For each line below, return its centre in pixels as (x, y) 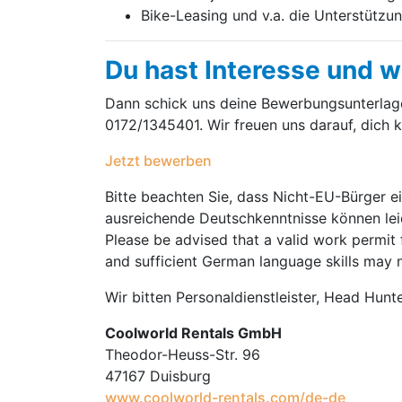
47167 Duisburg (158, 376)
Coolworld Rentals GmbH (193, 333)
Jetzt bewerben (158, 161)
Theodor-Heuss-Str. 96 (183, 354)
